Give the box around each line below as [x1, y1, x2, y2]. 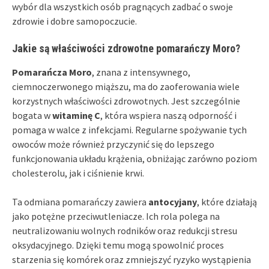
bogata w [12, 109, 52, 122]
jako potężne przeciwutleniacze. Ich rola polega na [12, 210, 220, 223]
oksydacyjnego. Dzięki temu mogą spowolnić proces [12, 239, 224, 252]
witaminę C [52, 109, 100, 122]
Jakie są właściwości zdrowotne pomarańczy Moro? [12, 42, 240, 55]
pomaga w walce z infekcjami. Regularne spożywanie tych [12, 124, 247, 136]
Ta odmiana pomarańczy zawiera [12, 196, 148, 208]
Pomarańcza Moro [12, 66, 92, 79]
